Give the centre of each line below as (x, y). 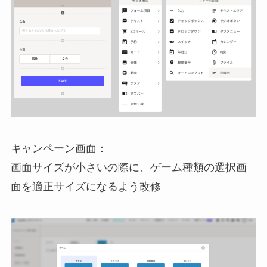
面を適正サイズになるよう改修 (86, 186)
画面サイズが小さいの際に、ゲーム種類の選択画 (128, 167)
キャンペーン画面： (59, 148)
